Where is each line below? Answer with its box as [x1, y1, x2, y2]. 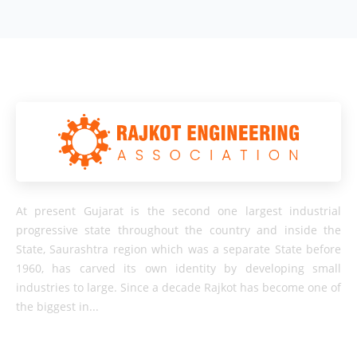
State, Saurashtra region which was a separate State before [16, 241, 341, 257]
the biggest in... [16, 299, 99, 314]
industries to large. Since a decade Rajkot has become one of [16, 280, 341, 295]
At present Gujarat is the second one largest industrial [16, 203, 341, 218]
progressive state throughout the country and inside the [16, 222, 341, 237]
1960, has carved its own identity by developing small [16, 261, 341, 276]
